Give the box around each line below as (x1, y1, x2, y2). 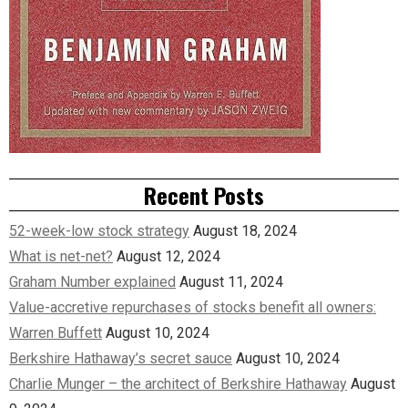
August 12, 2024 (117, 247, 220, 265)
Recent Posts (144, 178, 264, 211)
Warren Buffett (9, 323, 102, 342)
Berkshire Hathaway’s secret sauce (9, 349, 232, 367)
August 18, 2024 (193, 221, 297, 240)
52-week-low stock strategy (9, 221, 189, 240)
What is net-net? (9, 247, 113, 265)
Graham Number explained (9, 272, 176, 291)
